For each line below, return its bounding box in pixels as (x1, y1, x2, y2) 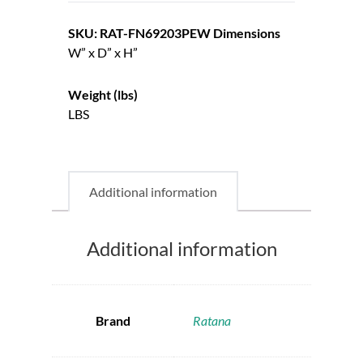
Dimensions (213, 25, 280, 41)
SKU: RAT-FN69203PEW (68, 25, 211, 41)
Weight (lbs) (68, 87, 138, 102)
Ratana (193, 312, 231, 328)
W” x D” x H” (68, 45, 138, 60)
